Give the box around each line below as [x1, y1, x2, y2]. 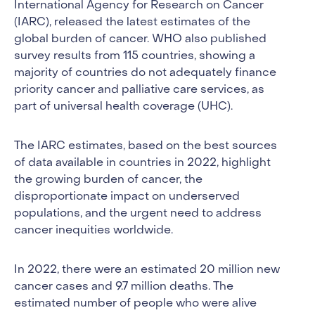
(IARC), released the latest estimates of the [14, 17, 250, 28]
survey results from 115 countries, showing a [14, 51, 255, 62]
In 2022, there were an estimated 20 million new [14, 264, 280, 276]
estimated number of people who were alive [14, 298, 257, 309]
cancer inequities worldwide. [14, 225, 173, 236]
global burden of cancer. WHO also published [14, 34, 266, 45]
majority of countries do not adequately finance [14, 67, 276, 79]
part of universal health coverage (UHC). [14, 101, 233, 112]
